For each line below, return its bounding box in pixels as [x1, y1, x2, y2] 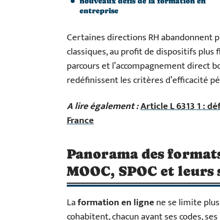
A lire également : [67, 99, 138, 114]
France [67, 113, 94, 128]
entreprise [80, 6, 118, 15]
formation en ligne [78, 195, 154, 210]
